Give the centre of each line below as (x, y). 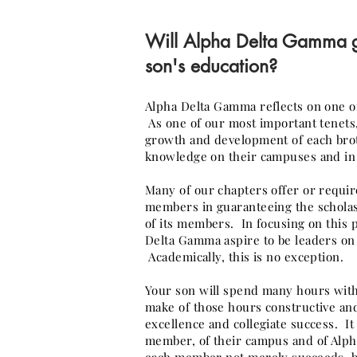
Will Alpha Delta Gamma (246, 41)
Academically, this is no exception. (245, 257)
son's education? (211, 66)
